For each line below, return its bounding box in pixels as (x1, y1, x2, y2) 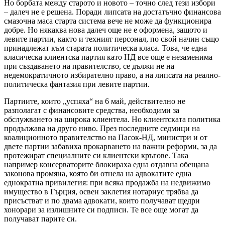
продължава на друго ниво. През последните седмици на (4, 124, 200, 133)
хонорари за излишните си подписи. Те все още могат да (4, 205, 198, 214)
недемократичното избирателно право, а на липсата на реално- (4, 70, 220, 79)
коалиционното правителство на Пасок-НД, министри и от (4, 133, 207, 142)
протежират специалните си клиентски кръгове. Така (4, 151, 188, 160)
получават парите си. (4, 214, 77, 223)
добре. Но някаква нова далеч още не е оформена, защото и (4, 25, 207, 34)
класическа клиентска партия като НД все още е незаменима (4, 52, 212, 61)
